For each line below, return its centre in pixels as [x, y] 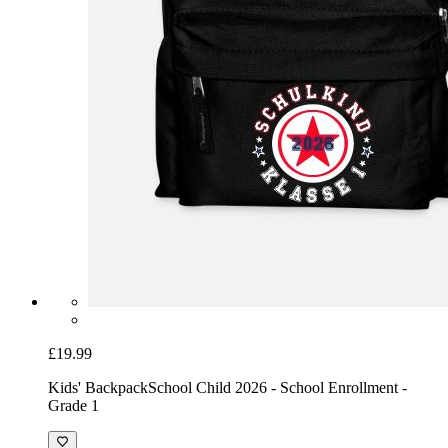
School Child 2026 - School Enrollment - [277, 388]
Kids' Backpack [98, 388]
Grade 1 [73, 406]
